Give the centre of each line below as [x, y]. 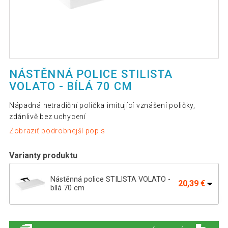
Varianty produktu [43, 155]
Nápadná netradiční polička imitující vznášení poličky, [102, 106]
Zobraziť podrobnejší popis [57, 131]
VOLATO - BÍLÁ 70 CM [70, 87]
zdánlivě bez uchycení [47, 117]
